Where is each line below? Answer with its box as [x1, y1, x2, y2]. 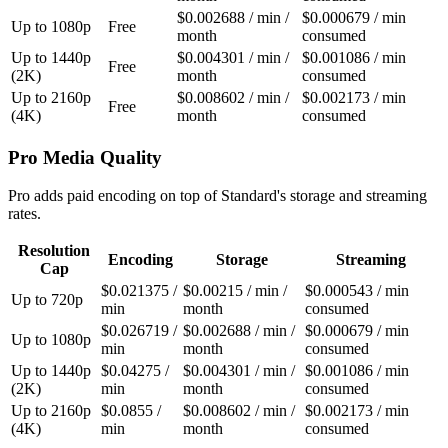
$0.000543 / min [305, 282, 409, 300]
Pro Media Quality [8, 146, 162, 168]
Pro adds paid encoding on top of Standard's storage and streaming [8, 187, 427, 205]
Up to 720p [11, 291, 83, 309]
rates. [8, 205, 41, 223]
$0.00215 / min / [183, 282, 287, 300]
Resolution [18, 242, 90, 260]
